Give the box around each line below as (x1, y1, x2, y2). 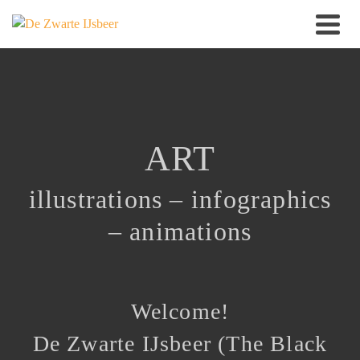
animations (129, 217, 252, 246)
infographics (190, 185, 332, 214)
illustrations (28, 185, 163, 214)
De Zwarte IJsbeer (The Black (32, 331, 328, 356)
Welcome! (130, 299, 230, 324)
